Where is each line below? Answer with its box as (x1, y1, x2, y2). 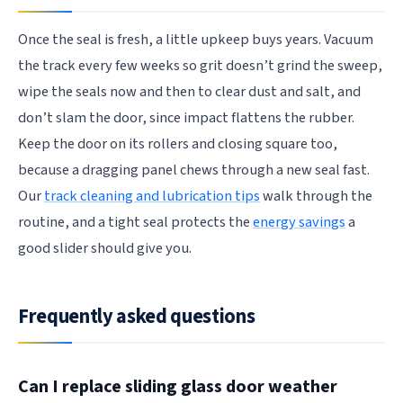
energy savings (253, 210, 345, 233)
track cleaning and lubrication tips (44, 184, 260, 207)
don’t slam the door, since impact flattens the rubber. (18, 106, 354, 129)
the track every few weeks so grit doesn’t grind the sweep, (18, 54, 382, 76)
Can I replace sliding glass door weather (18, 373, 337, 399)
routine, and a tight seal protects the (18, 210, 253, 233)
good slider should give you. (18, 237, 192, 259)
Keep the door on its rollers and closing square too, (18, 132, 337, 155)
